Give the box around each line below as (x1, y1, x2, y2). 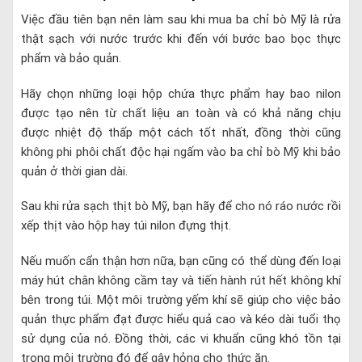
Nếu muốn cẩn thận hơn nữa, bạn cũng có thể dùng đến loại (21, 253, 341, 268)
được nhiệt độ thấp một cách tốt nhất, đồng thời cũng (21, 124, 341, 140)
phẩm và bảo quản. (21, 51, 121, 66)
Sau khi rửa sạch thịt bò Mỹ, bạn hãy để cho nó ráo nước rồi (21, 199, 341, 214)
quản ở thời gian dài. (21, 163, 131, 179)
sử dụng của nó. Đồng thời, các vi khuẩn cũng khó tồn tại (21, 330, 341, 346)
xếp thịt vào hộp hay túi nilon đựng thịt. (21, 218, 231, 234)
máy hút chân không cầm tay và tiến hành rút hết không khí (21, 272, 341, 288)
